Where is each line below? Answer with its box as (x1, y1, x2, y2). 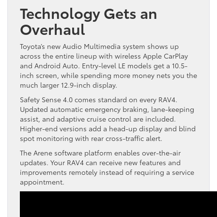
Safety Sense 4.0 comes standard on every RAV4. (20, 94, 177, 104)
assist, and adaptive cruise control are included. (20, 114, 176, 124)
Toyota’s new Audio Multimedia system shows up (20, 41, 179, 51)
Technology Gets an (20, 2, 157, 23)
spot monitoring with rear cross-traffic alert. (20, 133, 162, 143)
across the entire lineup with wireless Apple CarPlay (20, 51, 188, 61)
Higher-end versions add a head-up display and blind (20, 124, 196, 133)
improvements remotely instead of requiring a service (20, 167, 194, 177)
